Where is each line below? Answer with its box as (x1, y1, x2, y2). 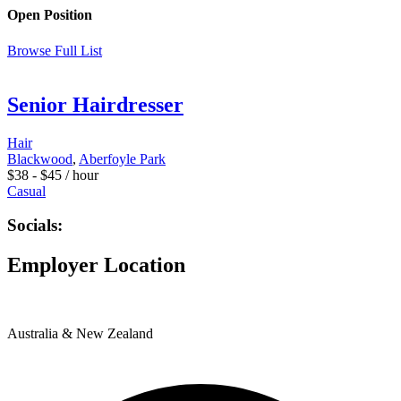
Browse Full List (7, 42, 102, 58)
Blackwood (7, 150, 73, 166)
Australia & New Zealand (7, 326, 153, 342)
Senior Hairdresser (7, 92, 183, 116)
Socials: (7, 216, 63, 235)
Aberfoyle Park (79, 150, 166, 166)
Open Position (7, 7, 92, 23)
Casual (7, 183, 46, 199)
